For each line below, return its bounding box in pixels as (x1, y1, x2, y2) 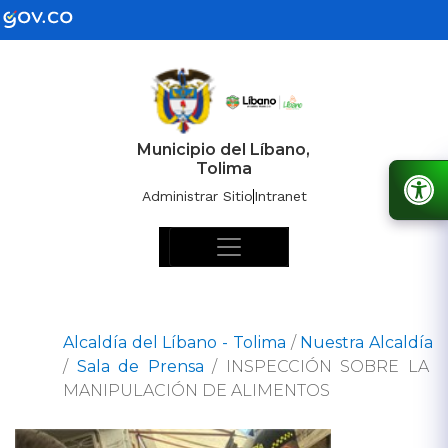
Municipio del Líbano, (137, 140, 311, 159)
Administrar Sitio (141, 188, 253, 204)
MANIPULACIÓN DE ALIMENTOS (63, 381, 330, 400)
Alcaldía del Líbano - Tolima (63, 333, 286, 352)
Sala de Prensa (76, 357, 204, 376)
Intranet (253, 188, 307, 204)
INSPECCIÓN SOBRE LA (225, 357, 429, 376)
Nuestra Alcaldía (300, 333, 434, 352)
